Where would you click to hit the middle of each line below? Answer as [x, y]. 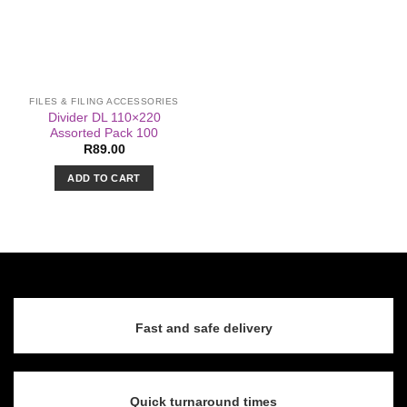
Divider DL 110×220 [104, 117]
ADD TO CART [104, 178]
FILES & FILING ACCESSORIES [104, 101]
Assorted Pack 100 [104, 133]
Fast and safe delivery [203, 328]
